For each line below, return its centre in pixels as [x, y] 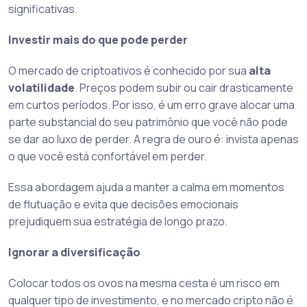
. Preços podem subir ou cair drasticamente [184, 88]
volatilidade [41, 88]
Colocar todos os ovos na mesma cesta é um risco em [144, 283]
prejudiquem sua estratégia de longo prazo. [118, 222]
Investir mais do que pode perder [98, 40]
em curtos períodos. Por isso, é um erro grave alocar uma [151, 105]
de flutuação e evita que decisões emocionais [123, 205]
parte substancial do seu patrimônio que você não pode [148, 122]
